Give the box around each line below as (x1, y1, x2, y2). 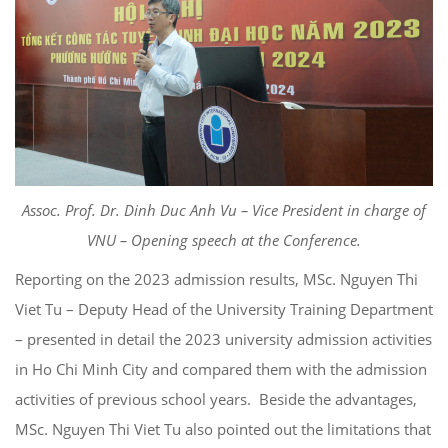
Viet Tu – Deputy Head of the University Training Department (15, 299, 433, 320)
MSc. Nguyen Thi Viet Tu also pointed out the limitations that (15, 419, 431, 440)
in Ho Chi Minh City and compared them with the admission (15, 359, 427, 380)
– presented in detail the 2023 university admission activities (15, 329, 432, 350)
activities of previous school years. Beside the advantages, (15, 389, 417, 410)
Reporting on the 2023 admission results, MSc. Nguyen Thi (15, 269, 418, 290)
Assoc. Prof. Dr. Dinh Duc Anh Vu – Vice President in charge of (22, 200, 426, 221)
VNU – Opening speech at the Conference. (87, 230, 361, 251)
